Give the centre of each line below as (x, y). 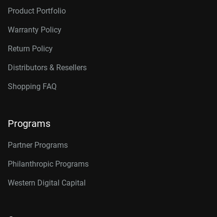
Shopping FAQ (32, 86)
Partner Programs (38, 145)
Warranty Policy (35, 30)
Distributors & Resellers (47, 68)
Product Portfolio (37, 11)
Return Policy (30, 49)
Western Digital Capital (47, 183)
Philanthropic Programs (48, 164)
